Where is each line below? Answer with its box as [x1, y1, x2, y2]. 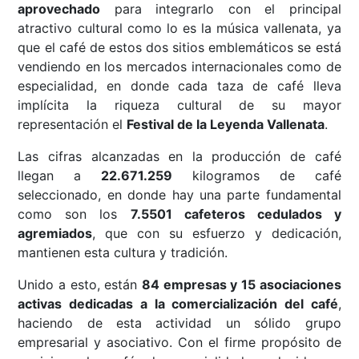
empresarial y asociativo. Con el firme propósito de [18, 334, 341, 351]
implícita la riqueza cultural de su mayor [18, 97, 341, 114]
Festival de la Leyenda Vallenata [127, 116, 325, 133]
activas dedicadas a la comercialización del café [18, 296, 338, 313]
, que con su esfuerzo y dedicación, [92, 225, 341, 242]
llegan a [18, 167, 102, 184]
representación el [18, 116, 127, 133]
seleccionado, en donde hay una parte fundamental [18, 187, 341, 204]
